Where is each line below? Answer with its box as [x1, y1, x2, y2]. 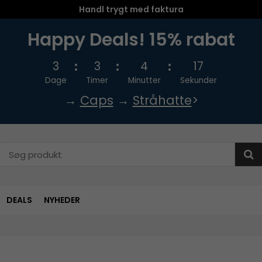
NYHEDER [44, 194, 80, 206]
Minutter [127, 75, 161, 86]
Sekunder [180, 75, 217, 86]
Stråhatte [132, 92, 192, 109]
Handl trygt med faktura [78, 4, 184, 15]
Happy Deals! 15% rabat [27, 27, 235, 52]
